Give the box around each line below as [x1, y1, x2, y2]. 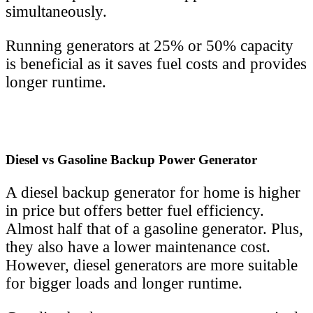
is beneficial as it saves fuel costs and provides [6, 54, 307, 73]
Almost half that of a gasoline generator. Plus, [6, 219, 303, 238]
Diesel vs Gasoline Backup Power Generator [6, 152, 257, 167]
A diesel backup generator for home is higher [6, 183, 300, 201]
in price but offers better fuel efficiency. [6, 201, 264, 219]
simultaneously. [6, 2, 107, 20]
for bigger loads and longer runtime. [6, 274, 242, 292]
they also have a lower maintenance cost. [6, 238, 270, 256]
